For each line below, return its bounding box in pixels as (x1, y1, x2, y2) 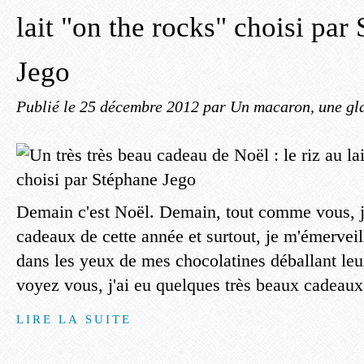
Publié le (16, 97, 80, 115)
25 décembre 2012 (80, 97, 203, 115)
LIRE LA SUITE (16, 312, 132, 326)
